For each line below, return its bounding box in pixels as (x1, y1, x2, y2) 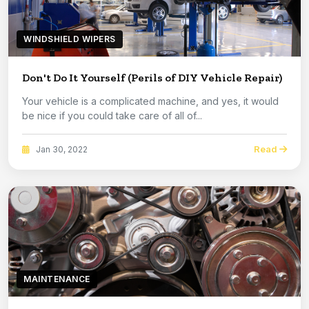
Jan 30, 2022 (34, 143, 88, 154)
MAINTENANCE (23, 274, 90, 285)
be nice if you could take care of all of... (22, 110, 202, 122)
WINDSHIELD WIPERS (23, 34, 116, 45)
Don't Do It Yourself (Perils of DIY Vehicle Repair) (22, 71, 282, 85)
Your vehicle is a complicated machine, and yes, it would (22, 95, 279, 108)
